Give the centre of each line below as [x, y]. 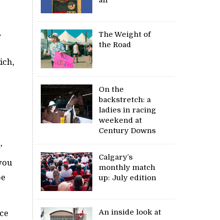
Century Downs [127, 130]
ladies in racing [128, 110]
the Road [115, 44]
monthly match [127, 167]
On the [111, 89]
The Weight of [125, 34]
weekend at [121, 120]
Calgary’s [116, 157]
